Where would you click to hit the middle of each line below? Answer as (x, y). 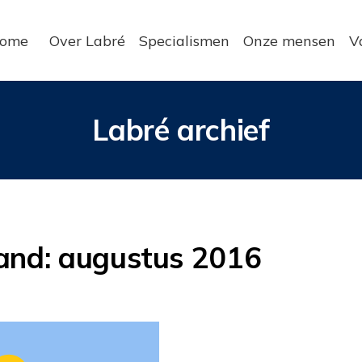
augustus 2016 (160, 258)
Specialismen (184, 40)
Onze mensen (289, 40)
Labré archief (181, 130)
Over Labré (87, 40)
